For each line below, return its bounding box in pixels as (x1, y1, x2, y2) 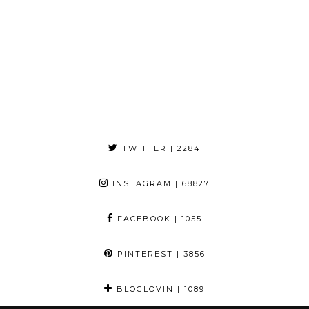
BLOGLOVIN (113, 283, 174, 294)
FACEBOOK (114, 213, 171, 223)
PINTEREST (113, 248, 173, 259)
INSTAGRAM (109, 178, 172, 188)
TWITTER (119, 143, 167, 153)
